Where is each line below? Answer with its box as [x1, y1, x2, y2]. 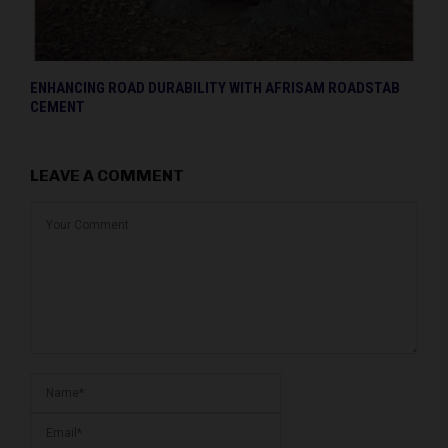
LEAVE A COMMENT [30, 165, 184, 185]
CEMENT [30, 97, 85, 116]
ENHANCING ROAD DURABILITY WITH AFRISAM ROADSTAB [30, 78, 400, 97]
